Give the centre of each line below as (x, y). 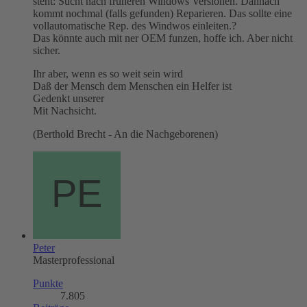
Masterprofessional (74, 260)
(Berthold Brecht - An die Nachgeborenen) (125, 134)
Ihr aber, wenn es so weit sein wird (108, 73)
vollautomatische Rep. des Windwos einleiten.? (135, 25)
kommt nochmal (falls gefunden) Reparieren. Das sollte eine (162, 13)
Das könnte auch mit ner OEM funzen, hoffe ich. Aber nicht (163, 38)
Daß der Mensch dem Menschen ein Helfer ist (132, 86)
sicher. (47, 50)
